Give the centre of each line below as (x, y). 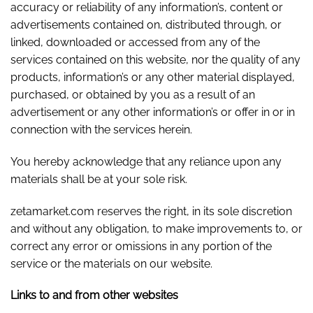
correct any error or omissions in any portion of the (141, 246)
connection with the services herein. (101, 130)
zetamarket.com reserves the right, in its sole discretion (151, 211)
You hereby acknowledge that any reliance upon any (146, 161)
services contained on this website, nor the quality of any (155, 60)
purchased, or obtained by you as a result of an (133, 95)
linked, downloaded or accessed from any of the (135, 43)
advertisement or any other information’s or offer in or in (153, 112)
